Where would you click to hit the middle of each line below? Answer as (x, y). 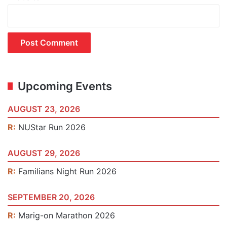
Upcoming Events (65, 86)
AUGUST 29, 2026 (44, 153)
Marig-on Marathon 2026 (67, 216)
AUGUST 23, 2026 (44, 109)
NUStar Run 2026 (52, 127)
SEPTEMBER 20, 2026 (51, 197)
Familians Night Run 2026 (67, 172)
